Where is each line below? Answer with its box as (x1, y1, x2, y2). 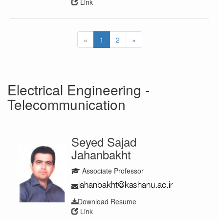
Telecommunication (7, 94, 126, 114)
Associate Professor (80, 165, 144, 175)
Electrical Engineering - (7, 80, 150, 99)
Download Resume (78, 196, 136, 206)
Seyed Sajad (71, 132, 136, 150)
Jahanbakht (71, 145, 131, 163)
